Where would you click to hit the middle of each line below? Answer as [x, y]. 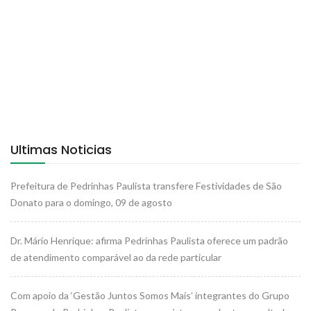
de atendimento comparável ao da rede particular [116, 257]
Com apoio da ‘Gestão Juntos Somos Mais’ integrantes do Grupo [150, 295]
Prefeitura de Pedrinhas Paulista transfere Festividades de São [146, 185]
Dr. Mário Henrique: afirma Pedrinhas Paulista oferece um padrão [149, 240]
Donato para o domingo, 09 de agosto [91, 202]
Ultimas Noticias [61, 149]
